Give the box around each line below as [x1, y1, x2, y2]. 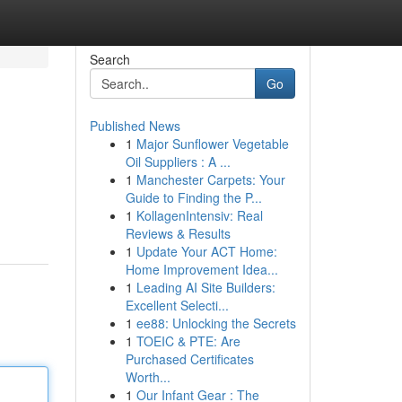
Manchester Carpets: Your [135, 170, 285, 188]
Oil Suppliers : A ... [125, 153, 231, 170]
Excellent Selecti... [125, 296, 229, 314]
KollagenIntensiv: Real [135, 206, 263, 224]
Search [89, 50, 130, 68]
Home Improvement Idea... [125, 260, 278, 278]
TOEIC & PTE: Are [135, 332, 240, 350]
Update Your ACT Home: [135, 242, 277, 260]
